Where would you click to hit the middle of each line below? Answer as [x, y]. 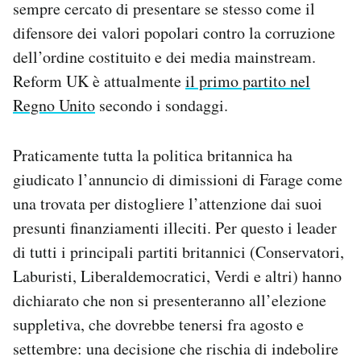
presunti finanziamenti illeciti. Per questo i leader [175, 227]
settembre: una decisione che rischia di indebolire [176, 348]
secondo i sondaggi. [162, 105]
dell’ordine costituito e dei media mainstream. [164, 56]
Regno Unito [54, 105]
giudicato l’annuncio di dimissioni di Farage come [178, 179]
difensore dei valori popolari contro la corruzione [174, 32]
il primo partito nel [248, 81]
